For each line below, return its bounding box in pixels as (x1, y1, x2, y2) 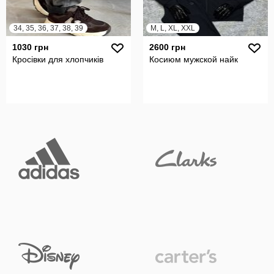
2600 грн (149, 42, 185, 52)
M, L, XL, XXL (150, 24, 195, 32)
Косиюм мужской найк (149, 54, 238, 64)
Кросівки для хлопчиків (12, 54, 103, 64)
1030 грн (12, 42, 48, 52)
